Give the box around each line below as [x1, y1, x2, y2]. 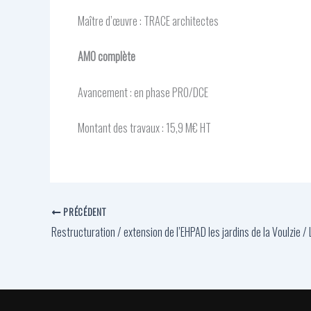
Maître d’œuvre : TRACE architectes [78, 12, 219, 29]
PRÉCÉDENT [60, 205, 106, 219]
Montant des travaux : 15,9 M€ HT [78, 119, 211, 137]
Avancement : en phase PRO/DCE [78, 83, 208, 101]
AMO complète [78, 48, 135, 65]
